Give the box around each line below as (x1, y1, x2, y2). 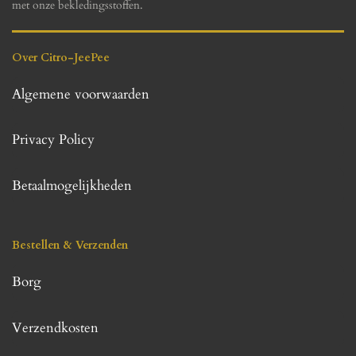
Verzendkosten (12, 319, 99, 337)
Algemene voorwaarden (12, 85, 149, 103)
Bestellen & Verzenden (12, 238, 128, 253)
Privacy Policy (12, 131, 95, 149)
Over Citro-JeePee (12, 49, 110, 65)
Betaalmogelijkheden (12, 177, 132, 195)
